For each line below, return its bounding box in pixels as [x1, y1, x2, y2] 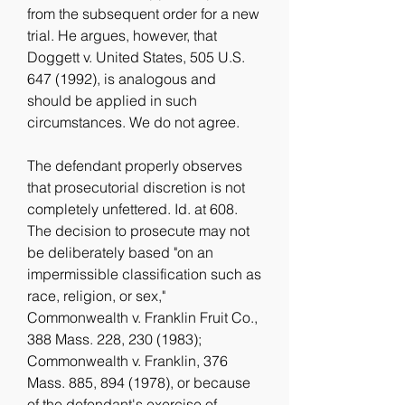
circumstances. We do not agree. [27, 113, 240, 131]
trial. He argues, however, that [27, 26, 217, 44]
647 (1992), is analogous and [27, 70, 216, 88]
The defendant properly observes [27, 156, 242, 174]
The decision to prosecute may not [27, 221, 250, 240]
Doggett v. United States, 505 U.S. [27, 48, 245, 66]
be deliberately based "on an [27, 243, 213, 261]
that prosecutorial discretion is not [27, 178, 245, 196]
